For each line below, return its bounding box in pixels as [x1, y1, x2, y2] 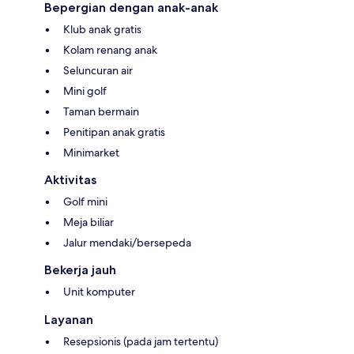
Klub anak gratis [63, 22, 141, 37]
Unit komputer [63, 284, 135, 299]
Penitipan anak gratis [63, 125, 165, 140]
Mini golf [63, 84, 107, 99]
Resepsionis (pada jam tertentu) [63, 334, 218, 349]
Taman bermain [63, 104, 139, 119]
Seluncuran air [63, 63, 133, 78]
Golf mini [63, 194, 107, 209]
